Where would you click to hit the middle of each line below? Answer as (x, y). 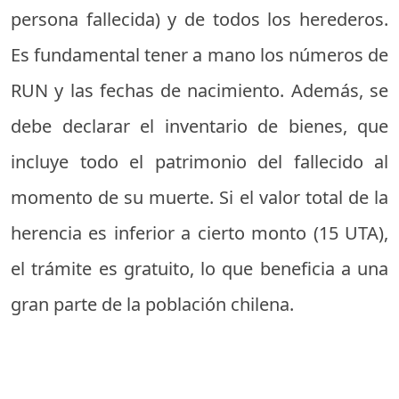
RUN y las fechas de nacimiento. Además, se (199, 91)
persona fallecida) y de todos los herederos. (199, 20)
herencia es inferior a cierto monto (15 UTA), (199, 233)
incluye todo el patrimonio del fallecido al (199, 162)
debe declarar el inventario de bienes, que (199, 126)
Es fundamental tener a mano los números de (199, 55)
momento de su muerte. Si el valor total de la (199, 198)
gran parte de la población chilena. (152, 305)
